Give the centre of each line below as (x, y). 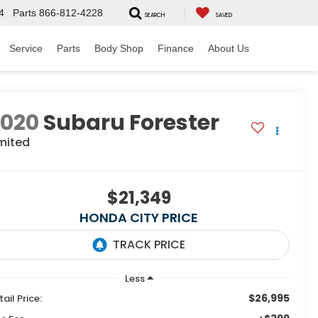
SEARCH (155, 15)
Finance (176, 48)
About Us (229, 48)
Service (26, 48)
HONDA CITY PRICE (139, 218)
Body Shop (119, 48)
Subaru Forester (132, 123)
